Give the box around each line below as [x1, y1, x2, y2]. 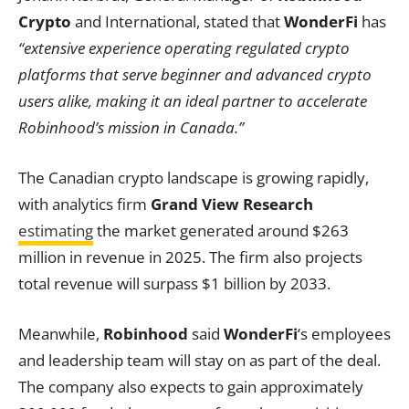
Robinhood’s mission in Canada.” [18, 117, 244, 138]
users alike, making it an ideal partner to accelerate [18, 90, 367, 111]
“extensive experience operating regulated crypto [18, 37, 350, 58]
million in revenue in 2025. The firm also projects [18, 246, 362, 267]
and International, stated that [71, 11, 284, 32]
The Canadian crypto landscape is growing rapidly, [18, 167, 369, 188]
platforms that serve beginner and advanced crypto [18, 64, 372, 85]
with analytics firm [18, 194, 151, 215]
